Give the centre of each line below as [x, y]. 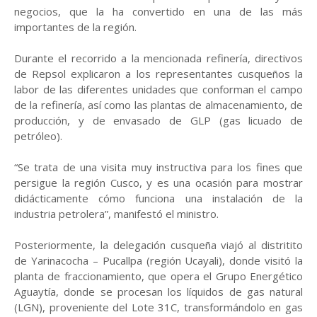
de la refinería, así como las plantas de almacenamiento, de [158, 105]
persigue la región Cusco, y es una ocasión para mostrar [158, 183]
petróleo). [38, 136]
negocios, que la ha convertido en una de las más [158, 11]
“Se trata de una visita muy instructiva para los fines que [158, 167]
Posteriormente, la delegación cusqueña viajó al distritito [158, 245]
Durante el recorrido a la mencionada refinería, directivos [158, 58]
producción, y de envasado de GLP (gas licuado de [158, 120]
